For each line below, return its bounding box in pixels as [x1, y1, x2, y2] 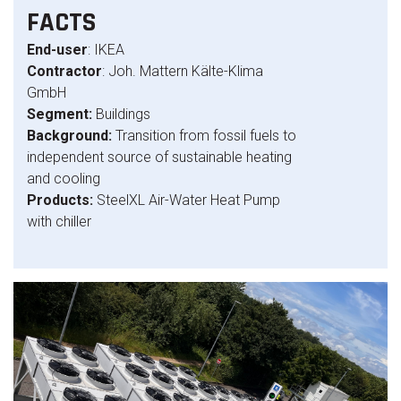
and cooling [27, 170, 100, 187]
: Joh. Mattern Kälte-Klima [102, 63, 263, 80]
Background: [27, 127, 115, 144]
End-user [27, 41, 88, 58]
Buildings [96, 106, 150, 123]
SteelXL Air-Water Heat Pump [97, 192, 280, 209]
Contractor [27, 63, 102, 80]
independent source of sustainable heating [27, 149, 292, 166]
